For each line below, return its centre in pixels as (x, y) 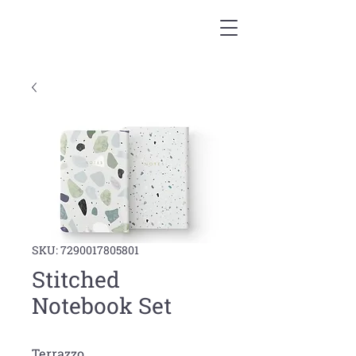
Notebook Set (102, 306)
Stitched (76, 279)
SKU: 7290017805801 (85, 250)
